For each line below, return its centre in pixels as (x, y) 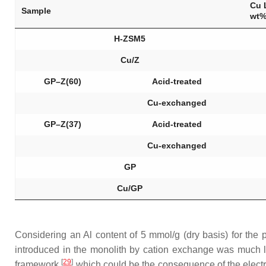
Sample (36, 11)
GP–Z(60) (62, 81)
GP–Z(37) (62, 124)
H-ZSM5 (130, 39)
